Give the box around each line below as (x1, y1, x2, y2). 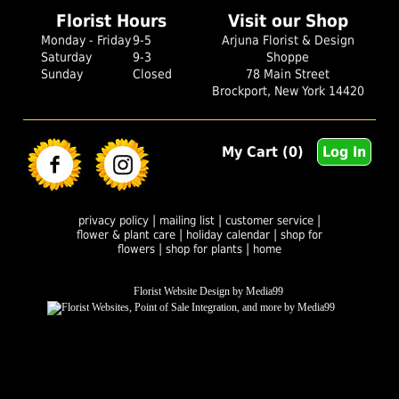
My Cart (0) (222, 143, 305, 161)
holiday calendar (185, 228, 270, 242)
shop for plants (165, 242, 242, 256)
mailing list (159, 214, 215, 228)
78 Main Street (246, 67, 330, 82)
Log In (322, 143, 367, 161)
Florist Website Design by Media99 (134, 285, 283, 298)
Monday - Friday (41, 33, 131, 48)
